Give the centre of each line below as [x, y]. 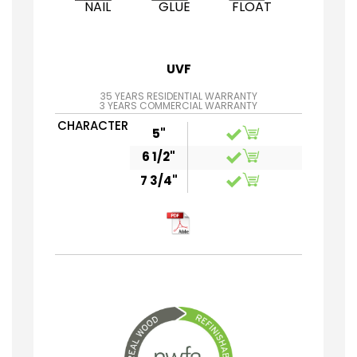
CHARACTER [92, 125]
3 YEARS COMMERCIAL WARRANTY [178, 105]
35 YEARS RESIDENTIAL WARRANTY [178, 96]
